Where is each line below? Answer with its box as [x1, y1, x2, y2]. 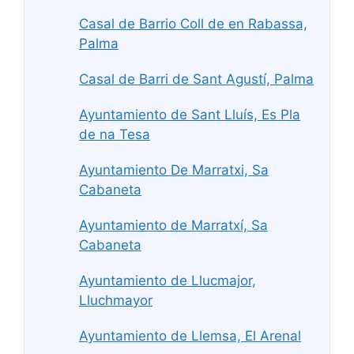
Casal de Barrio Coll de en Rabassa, [79, 15, 307, 32]
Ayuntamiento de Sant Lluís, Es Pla [79, 106, 300, 122]
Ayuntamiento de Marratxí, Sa [79, 217, 268, 233]
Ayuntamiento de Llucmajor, [79, 272, 256, 288]
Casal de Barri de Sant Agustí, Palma [79, 70, 314, 87]
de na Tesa [79, 126, 150, 142]
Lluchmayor [79, 292, 153, 308]
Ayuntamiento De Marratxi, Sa [79, 161, 269, 178]
